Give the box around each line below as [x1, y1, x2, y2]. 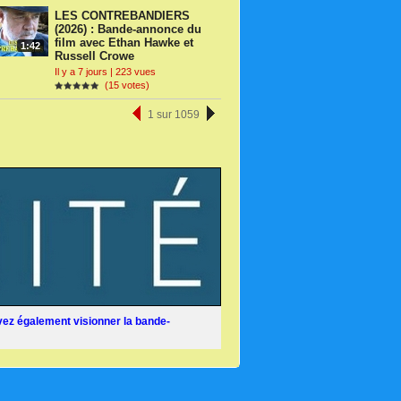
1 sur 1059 [148, 108, 200, 122]
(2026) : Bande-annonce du [55, 22, 201, 37]
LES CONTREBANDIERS [55, 9, 190, 23]
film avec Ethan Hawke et [55, 36, 193, 50]
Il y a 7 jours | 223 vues [55, 65, 156, 77]
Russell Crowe [55, 49, 134, 64]
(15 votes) [99, 79, 149, 90]
